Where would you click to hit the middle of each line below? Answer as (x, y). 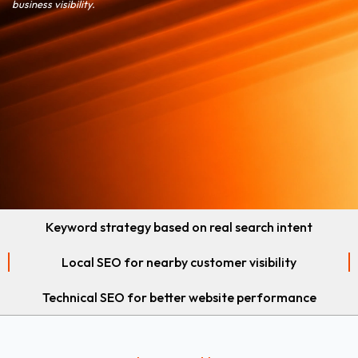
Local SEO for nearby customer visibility (179, 262)
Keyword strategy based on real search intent (179, 227)
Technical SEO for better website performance (179, 297)
